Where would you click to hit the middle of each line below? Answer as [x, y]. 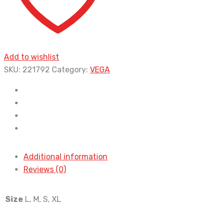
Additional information [66, 156]
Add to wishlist [32, 57]
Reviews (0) [45, 169]
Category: [71, 69]
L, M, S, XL [43, 199]
